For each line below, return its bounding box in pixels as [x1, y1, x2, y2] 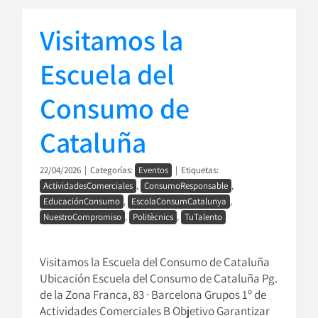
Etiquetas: [181, 164, 219, 176]
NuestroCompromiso [43, 211, 121, 223]
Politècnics [133, 211, 173, 223]
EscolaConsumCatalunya [131, 195, 226, 207]
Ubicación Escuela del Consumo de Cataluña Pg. [40, 270, 278, 286]
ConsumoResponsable [144, 180, 228, 192]
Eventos [138, 164, 168, 176]
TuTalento [185, 211, 222, 223]
